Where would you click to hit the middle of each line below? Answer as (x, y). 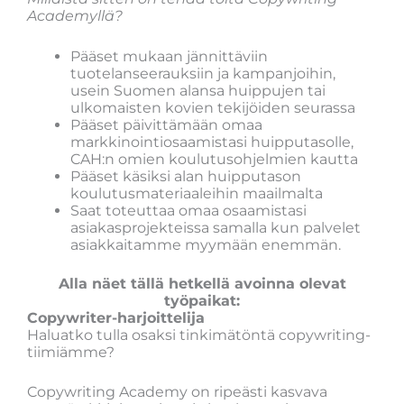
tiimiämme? (71, 352)
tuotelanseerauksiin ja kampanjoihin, (203, 73)
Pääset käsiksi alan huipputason (186, 176)
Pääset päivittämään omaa (166, 124)
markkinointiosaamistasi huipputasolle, (212, 142)
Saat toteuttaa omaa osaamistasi (188, 210)
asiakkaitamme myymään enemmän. (206, 244)
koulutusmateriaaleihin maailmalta (197, 193)
